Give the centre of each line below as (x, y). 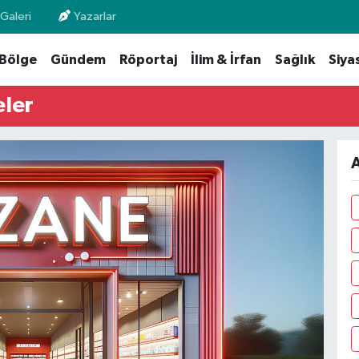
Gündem (78, 60)
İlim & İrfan (226, 60)
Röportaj (148, 60)
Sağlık (294, 60)
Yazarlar (95, 16)
